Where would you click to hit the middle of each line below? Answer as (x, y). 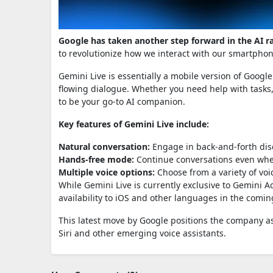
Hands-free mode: (96, 159)
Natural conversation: (104, 146)
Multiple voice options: (107, 172)
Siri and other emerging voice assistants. (142, 233)
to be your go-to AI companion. (122, 101)
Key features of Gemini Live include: (134, 124)
